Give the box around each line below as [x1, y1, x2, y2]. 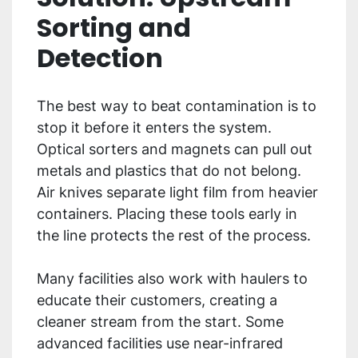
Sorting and [37, 10, 191, 46]
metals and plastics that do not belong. [37, 162, 301, 180]
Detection [37, 40, 163, 77]
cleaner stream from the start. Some [37, 313, 284, 331]
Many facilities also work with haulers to [37, 270, 308, 288]
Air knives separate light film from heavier [37, 184, 318, 201]
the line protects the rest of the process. [37, 227, 315, 245]
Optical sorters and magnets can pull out [37, 141, 312, 158]
